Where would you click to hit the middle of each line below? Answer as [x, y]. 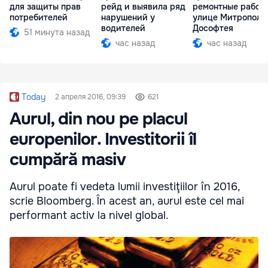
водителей [123, 28]
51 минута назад [57, 32]
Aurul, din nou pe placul [98, 119]
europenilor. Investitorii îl [103, 140]
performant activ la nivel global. [89, 216]
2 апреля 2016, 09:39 [90, 97]
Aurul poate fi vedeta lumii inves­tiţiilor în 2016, [125, 187]
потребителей [39, 17]
